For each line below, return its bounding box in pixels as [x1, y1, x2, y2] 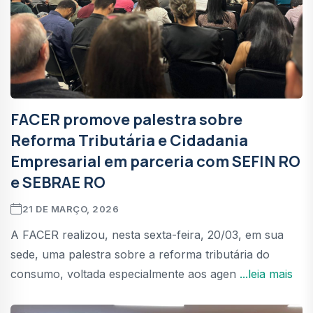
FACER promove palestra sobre [10, 108, 242, 130]
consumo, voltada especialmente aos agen [10, 266, 240, 281]
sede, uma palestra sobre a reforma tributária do [10, 247, 270, 261]
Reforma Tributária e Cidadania [10, 129, 248, 151]
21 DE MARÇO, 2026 [22, 203, 119, 214]
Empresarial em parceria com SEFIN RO [10, 150, 300, 172]
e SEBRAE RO [10, 171, 105, 193]
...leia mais [240, 266, 293, 281]
